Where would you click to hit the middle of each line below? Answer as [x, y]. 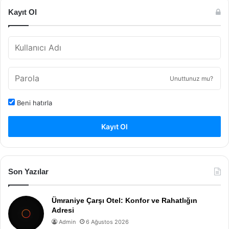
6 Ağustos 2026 [107, 222]
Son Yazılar [28, 171]
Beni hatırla [33, 103]
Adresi [63, 210]
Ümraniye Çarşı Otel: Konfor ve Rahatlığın [124, 200]
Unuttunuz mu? [191, 78]
